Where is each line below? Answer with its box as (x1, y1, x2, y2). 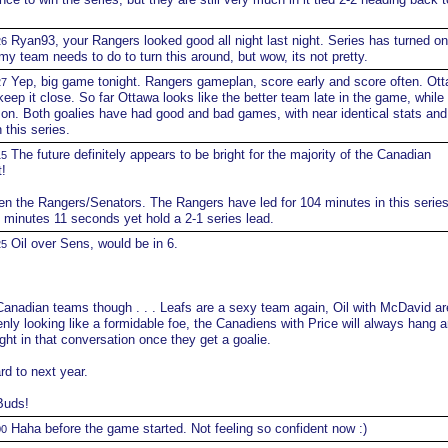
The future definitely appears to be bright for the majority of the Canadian (6, 147, 431, 162)
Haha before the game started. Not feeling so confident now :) (6, 421, 367, 436)
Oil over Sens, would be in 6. (6, 236, 178, 251)
